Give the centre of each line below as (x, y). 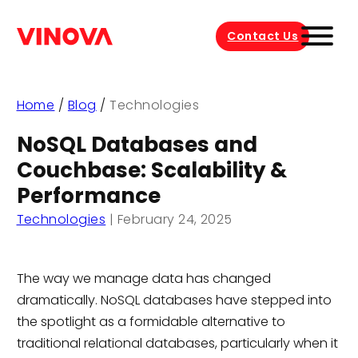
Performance (88, 196)
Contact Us (263, 36)
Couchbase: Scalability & (151, 171)
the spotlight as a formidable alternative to (151, 321)
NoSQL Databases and (137, 145)
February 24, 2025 (175, 220)
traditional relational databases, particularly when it (177, 343)
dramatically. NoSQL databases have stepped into (174, 300)
